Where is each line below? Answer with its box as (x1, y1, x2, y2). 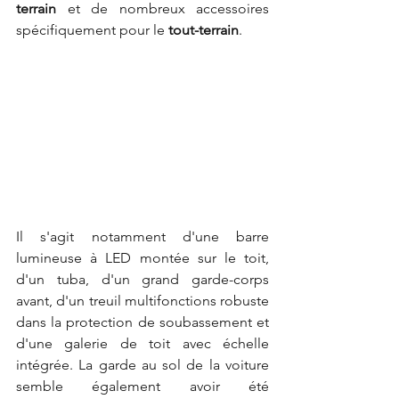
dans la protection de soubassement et (16, 313, 269, 330)
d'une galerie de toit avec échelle (16, 334, 269, 352)
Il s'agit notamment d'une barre (16, 227, 269, 245)
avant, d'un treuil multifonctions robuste (16, 291, 269, 309)
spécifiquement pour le (16, 21, 168, 39)
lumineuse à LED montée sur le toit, (16, 248, 269, 266)
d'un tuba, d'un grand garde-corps (16, 270, 269, 288)
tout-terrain (168, 21, 239, 39)
